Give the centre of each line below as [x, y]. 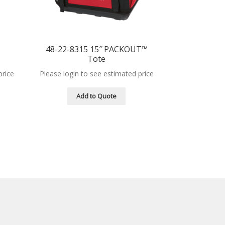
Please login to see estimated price [96, 73]
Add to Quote [97, 96]
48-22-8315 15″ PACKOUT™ [96, 49]
